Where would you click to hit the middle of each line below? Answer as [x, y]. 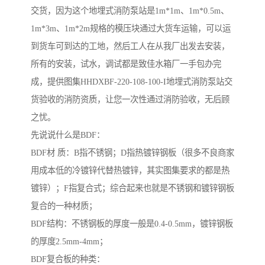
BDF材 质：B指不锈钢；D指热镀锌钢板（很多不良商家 [132, 153]
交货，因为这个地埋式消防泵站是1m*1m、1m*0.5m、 [130, 11]
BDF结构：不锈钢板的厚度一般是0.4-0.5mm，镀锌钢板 [132, 224]
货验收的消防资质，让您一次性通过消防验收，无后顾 [130, 100]
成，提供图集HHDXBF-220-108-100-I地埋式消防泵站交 [132, 82]
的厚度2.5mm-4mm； [69, 242]
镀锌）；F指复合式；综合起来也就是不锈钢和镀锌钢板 [132, 188]
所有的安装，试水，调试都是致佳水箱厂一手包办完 [126, 64]
